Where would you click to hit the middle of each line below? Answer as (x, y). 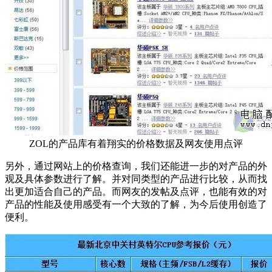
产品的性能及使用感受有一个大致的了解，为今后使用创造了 (136, 206)
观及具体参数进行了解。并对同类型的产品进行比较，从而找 (136, 180)
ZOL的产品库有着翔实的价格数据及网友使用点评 (136, 145)
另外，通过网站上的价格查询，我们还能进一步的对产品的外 (136, 168)
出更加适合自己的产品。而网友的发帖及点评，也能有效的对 (136, 193)
